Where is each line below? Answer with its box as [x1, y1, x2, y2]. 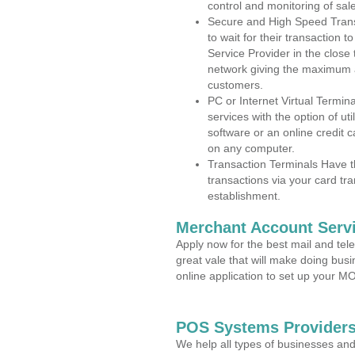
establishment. [208, 189, 281, 202]
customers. [208, 78, 263, 91]
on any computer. [208, 142, 295, 155]
